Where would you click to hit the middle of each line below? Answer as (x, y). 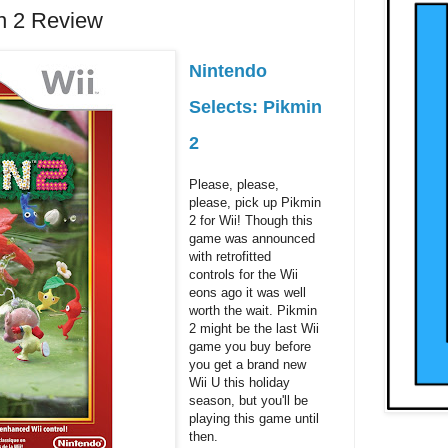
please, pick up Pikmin (255, 202)
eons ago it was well (248, 292)
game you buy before (250, 346)
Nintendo (228, 70)
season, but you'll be (249, 400)
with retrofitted (230, 256)
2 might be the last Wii (254, 328)
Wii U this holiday (240, 382)
